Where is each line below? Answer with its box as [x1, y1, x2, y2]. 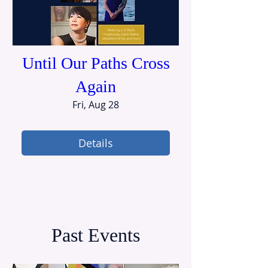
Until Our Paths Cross [22, 54, 170, 73]
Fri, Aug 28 [72, 98, 119, 112]
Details [78, 135, 113, 150]
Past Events [51, 224, 140, 246]
